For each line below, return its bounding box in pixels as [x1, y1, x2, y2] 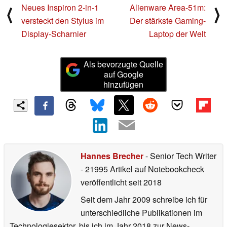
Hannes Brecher [81, 150, 143, 162]
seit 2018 [127, 176, 162, 188]
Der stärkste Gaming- [130, 14, 206, 26]
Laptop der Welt [149, 27, 206, 40]
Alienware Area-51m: [130, 1, 206, 13]
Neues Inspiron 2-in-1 [21, 1, 99, 13]
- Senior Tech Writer [143, 150, 216, 162]
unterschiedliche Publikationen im [81, 207, 202, 219]
